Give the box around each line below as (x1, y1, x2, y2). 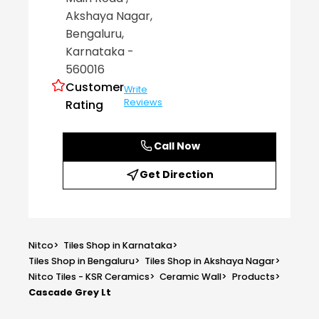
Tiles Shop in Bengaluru (28, 255, 135, 268)
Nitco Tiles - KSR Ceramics (28, 271, 150, 283)
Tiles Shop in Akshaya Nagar (145, 255, 276, 268)
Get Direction (140, 167, 214, 182)
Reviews (124, 95, 162, 108)
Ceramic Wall (159, 271, 222, 283)
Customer (66, 78, 124, 95)
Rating (66, 96, 103, 113)
